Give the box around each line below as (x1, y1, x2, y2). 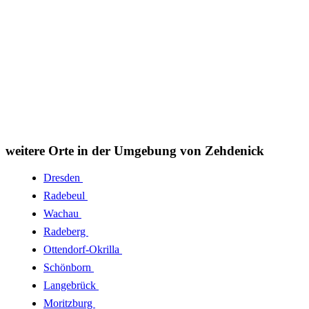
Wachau (43, 207, 81, 219)
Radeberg (43, 225, 88, 237)
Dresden (43, 171, 83, 183)
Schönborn (43, 261, 94, 273)
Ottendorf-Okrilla (43, 243, 122, 255)
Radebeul (43, 189, 88, 201)
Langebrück (43, 279, 99, 291)
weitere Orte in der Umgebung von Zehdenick (6, 143, 264, 159)
